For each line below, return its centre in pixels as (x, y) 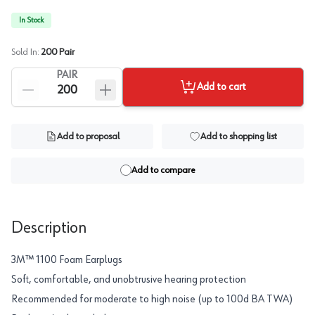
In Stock (31, 20)
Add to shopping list (238, 136)
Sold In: (25, 52)
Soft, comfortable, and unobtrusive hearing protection (129, 280)
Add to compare (163, 170)
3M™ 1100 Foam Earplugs (67, 260)
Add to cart (221, 87)
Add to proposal (88, 136)
